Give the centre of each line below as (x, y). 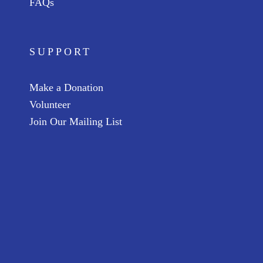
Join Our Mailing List (76, 122)
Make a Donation (66, 87)
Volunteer (50, 104)
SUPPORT (60, 52)
